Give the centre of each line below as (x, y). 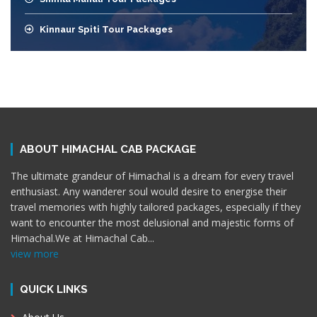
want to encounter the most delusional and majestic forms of (152, 222)
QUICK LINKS (54, 289)
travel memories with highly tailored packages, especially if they (156, 207)
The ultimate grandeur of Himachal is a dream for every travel (152, 175)
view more (35, 253)
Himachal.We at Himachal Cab (79, 238)
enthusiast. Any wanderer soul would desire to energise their (149, 191)
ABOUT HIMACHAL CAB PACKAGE (108, 149)
